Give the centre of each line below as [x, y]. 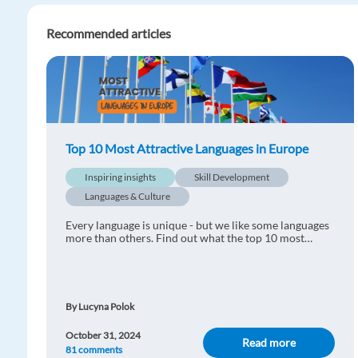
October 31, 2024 [103, 335]
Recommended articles [109, 33]
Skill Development [232, 177]
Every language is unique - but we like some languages [197, 225]
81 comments [94, 350]
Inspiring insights [120, 177]
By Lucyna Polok [100, 306]
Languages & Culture [127, 196]
